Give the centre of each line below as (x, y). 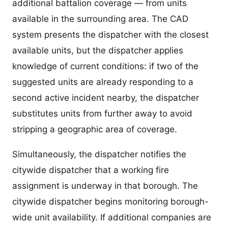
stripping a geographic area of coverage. (95, 130)
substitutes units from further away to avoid (102, 114)
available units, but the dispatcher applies (98, 51)
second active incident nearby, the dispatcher (106, 98)
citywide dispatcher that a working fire (91, 170)
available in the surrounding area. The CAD (100, 19)
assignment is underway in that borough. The (105, 186)
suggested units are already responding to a (103, 82)
